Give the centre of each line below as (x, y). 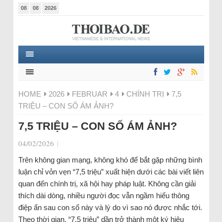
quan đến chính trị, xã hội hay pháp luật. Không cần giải (107, 184)
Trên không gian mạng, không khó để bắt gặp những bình (110, 160)
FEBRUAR (89, 94)
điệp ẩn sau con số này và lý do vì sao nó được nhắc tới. (110, 207)
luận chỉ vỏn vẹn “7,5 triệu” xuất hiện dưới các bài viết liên (111, 172)
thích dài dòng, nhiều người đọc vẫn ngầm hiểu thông (104, 195)
